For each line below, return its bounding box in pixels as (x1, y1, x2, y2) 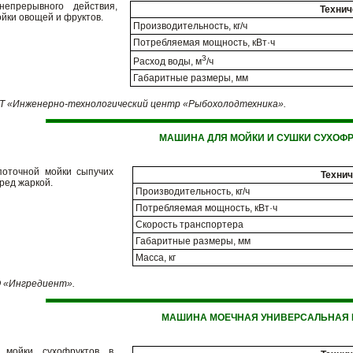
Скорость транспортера (136, 219, 243, 230)
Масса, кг (136, 252, 176, 263)
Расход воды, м (133, 56, 202, 67)
